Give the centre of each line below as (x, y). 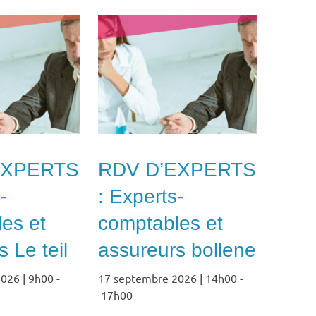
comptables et (161, 224)
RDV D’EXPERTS (177, 170)
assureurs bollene (177, 250)
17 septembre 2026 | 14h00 (168, 278)
